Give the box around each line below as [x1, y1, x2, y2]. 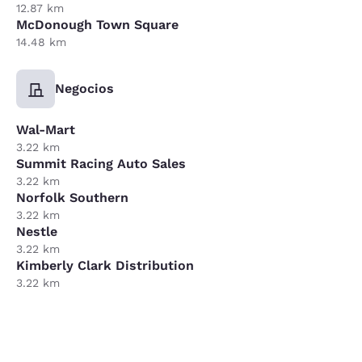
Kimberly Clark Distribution [16, 257, 194, 273]
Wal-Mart [16, 121, 75, 137]
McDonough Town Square [16, 16, 179, 32]
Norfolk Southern [16, 189, 128, 205]
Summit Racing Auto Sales [16, 155, 186, 171]
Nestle [16, 223, 57, 239]
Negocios [55, 80, 114, 96]
